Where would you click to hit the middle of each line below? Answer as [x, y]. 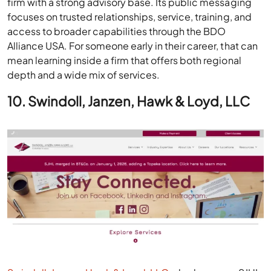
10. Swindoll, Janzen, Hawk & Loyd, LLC [129, 101]
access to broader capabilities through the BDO [117, 31]
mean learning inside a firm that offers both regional [124, 60]
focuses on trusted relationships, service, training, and [129, 17]
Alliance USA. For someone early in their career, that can [132, 46]
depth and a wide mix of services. [84, 75]
